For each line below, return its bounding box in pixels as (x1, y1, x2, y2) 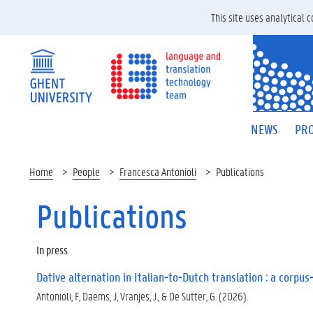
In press (36, 242, 68, 257)
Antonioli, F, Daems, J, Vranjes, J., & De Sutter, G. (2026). (36, 289, 248, 303)
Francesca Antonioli (119, 164, 196, 179)
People (73, 164, 100, 179)
